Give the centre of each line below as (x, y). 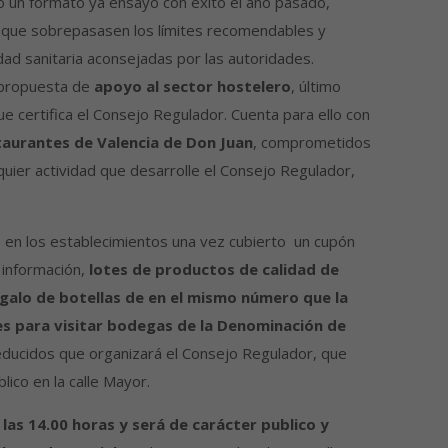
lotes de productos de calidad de (213, 269)
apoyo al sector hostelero (190, 86)
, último (315, 86)
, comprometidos (311, 142)
